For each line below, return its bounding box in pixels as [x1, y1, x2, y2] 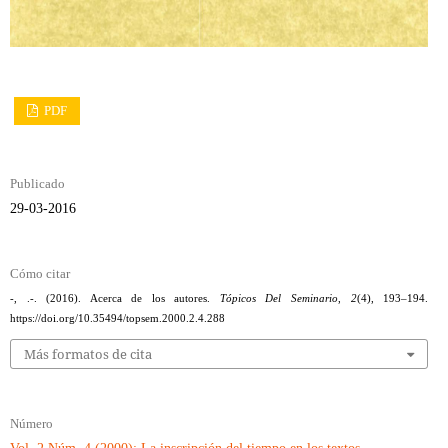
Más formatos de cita [24, 345, 152, 364]
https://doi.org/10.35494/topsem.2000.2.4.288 [9, 312, 225, 324]
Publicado [9, 175, 65, 191]
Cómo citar [9, 265, 70, 281]
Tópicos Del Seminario [219, 292, 338, 304]
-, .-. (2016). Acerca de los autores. [9, 292, 220, 304]
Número [9, 416, 53, 432]
